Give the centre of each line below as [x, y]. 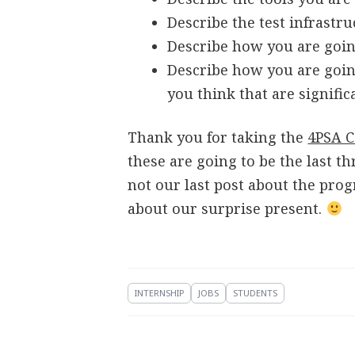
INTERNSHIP [160, 293]
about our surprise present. [227, 208]
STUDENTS [256, 293]
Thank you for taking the [218, 137]
